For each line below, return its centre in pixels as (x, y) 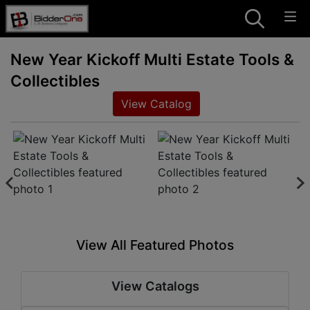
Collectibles (55, 81)
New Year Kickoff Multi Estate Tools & (152, 59)
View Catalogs (155, 285)
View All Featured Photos (155, 245)
